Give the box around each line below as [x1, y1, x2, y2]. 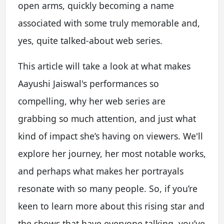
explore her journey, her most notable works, [18, 147, 206, 159]
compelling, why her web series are [18, 94, 165, 107]
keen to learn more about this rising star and [18, 199, 204, 212]
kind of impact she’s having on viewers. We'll [18, 129, 203, 142]
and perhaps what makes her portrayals [18, 164, 183, 177]
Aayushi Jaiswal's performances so [18, 77, 159, 89]
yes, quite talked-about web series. [18, 34, 162, 46]
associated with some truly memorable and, [18, 16, 200, 29]
